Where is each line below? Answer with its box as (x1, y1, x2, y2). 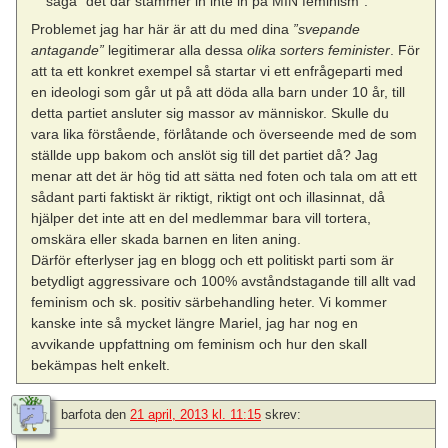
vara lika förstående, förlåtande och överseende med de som (31, 126, 418, 143)
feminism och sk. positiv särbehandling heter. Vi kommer (31, 294, 388, 311)
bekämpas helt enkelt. (31, 357, 171, 374)
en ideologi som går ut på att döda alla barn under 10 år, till (31, 84, 406, 101)
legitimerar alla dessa (104, 42, 248, 59)
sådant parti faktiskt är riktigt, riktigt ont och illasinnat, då (31, 189, 386, 206)
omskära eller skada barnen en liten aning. (31, 231, 302, 248)
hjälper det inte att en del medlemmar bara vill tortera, (31, 210, 372, 227)
